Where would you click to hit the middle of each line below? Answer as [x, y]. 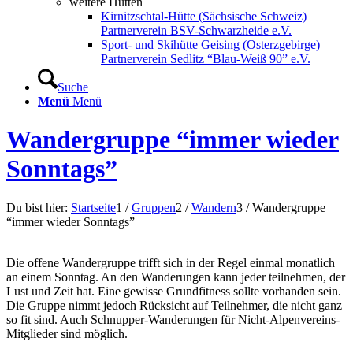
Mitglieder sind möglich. [67, 333]
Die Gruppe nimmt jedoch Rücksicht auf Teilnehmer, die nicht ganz [174, 305]
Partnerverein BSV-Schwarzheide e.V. [196, 30]
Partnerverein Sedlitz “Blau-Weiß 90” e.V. [206, 59]
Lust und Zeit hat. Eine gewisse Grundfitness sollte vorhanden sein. [174, 291]
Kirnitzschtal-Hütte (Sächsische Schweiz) [204, 16]
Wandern [214, 207]
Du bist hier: [37, 207]
